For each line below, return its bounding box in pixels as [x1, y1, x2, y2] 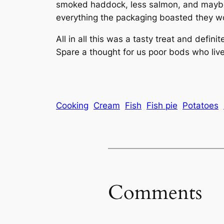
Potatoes [182, 100, 218, 110]
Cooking [56, 100, 88, 110]
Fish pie [146, 100, 177, 110]
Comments [108, 178, 202, 206]
